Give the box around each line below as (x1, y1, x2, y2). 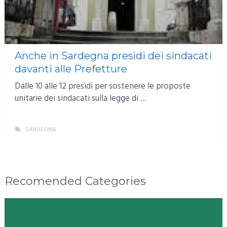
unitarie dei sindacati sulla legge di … (14, 92, 147, 106)
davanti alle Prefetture (14, 63, 127, 75)
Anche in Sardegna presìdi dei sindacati (14, 50, 212, 62)
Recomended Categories (4, 174, 146, 188)
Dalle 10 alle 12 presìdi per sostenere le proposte (14, 80, 191, 94)
